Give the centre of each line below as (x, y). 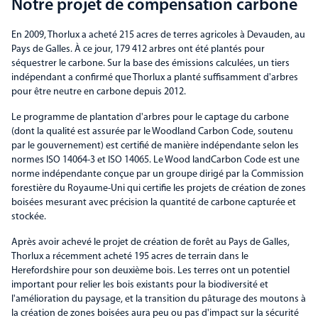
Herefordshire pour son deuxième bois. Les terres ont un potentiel (150, 271)
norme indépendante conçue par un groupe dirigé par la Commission (158, 175)
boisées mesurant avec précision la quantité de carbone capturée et (154, 203)
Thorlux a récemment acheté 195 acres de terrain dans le (130, 257)
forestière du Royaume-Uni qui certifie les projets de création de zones (159, 189)
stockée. (29, 217)
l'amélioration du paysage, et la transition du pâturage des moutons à (159, 300)
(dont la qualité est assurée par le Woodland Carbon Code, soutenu (152, 132)
